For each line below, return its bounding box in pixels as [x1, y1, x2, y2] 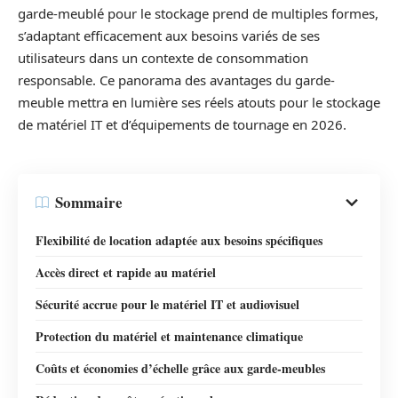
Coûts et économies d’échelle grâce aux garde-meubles [36, 358, 325, 378]
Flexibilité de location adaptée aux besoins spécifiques [36, 230, 322, 250]
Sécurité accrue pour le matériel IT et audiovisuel [36, 294, 299, 314]
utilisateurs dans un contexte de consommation [18, 49, 308, 67]
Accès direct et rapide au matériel [36, 262, 216, 282]
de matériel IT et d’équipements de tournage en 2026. [18, 115, 346, 133]
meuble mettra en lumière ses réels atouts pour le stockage [18, 93, 380, 111]
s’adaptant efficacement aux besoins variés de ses [18, 27, 320, 44]
